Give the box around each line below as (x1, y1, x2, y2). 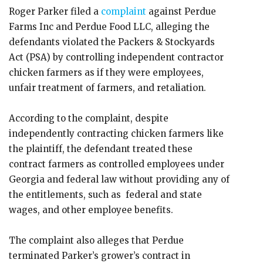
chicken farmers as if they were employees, (9, 67, 204, 78)
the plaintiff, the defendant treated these (9, 143, 193, 154)
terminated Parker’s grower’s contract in (9, 250, 190, 261)
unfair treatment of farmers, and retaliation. (9, 82, 206, 93)
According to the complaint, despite (9, 113, 168, 124)
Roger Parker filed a (9, 6, 99, 17)
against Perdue (146, 6, 216, 17)
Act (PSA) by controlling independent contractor (9, 52, 224, 63)
